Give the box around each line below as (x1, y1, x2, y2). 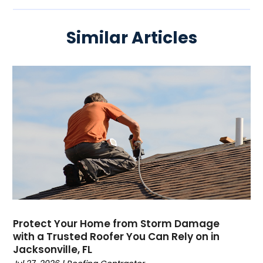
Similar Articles (66, 26, 197, 49)
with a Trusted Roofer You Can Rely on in (13, 229, 220, 244)
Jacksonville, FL (13, 242, 93, 257)
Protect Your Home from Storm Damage (13, 216, 220, 231)
